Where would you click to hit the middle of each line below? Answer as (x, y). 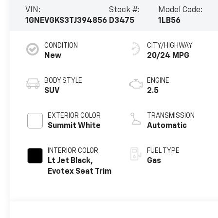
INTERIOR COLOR (73, 151)
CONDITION (61, 45)
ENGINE (158, 81)
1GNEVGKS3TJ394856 (66, 21)
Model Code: (180, 10)
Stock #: (125, 10)
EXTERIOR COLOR (74, 116)
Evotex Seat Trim (80, 172)
